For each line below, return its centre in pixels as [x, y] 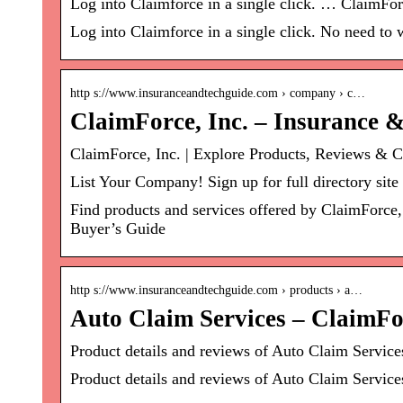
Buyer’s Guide [118, 229]
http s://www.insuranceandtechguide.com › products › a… [216, 291]
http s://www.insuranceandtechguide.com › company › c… [218, 94]
